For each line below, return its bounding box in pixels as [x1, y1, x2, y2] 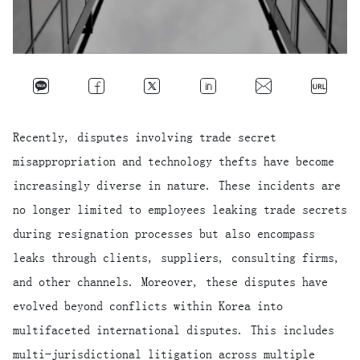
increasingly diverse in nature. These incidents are [13, 178, 341, 192]
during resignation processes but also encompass [13, 227, 315, 240]
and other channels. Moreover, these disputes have [13, 275, 328, 288]
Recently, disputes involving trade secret [13, 130, 276, 144]
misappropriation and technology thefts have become [13, 154, 334, 168]
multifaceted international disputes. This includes [13, 323, 334, 337]
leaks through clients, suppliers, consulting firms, [13, 251, 341, 264]
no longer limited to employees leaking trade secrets [13, 202, 347, 216]
